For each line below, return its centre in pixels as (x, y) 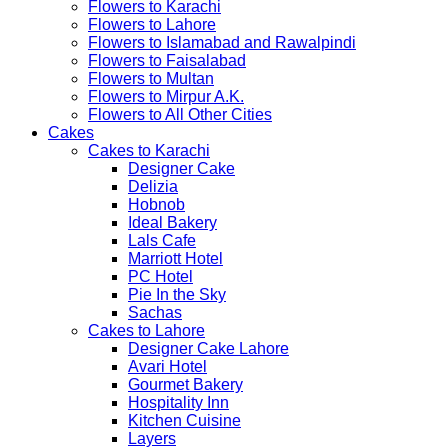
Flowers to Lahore (152, 24)
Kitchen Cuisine (184, 420)
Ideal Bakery (172, 222)
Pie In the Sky (177, 294)
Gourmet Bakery (185, 384)
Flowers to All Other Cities (180, 114)
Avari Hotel (167, 366)
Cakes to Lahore (146, 330)
